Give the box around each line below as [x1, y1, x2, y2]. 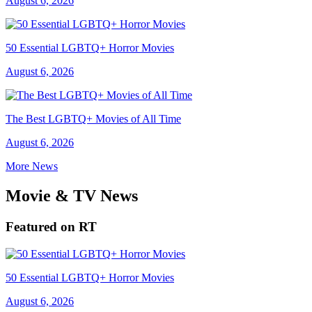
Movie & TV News [6, 187, 138, 205]
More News [6, 160, 58, 173]
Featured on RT [6, 219, 97, 235]
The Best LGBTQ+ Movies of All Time [6, 113, 181, 125]
